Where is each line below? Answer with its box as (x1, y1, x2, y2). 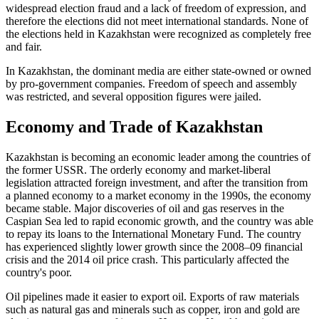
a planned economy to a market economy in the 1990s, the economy (6, 189, 311, 202)
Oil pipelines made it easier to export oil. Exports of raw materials (6, 291, 299, 303)
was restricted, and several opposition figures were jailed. (6, 90, 261, 103)
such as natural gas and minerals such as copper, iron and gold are (6, 303, 300, 316)
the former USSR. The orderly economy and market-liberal (6, 164, 271, 177)
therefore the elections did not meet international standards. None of (6, 15, 308, 28)
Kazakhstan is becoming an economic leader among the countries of (6, 151, 310, 164)
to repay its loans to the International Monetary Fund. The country (6, 228, 301, 241)
